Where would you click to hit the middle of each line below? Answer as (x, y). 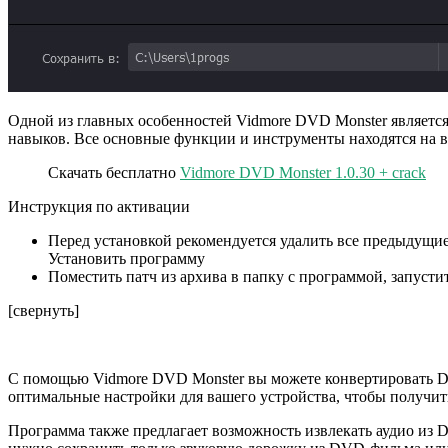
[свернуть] (43, 311)
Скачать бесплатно (114, 173)
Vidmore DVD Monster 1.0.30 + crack (303, 173)
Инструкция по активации (99, 207)
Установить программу (126, 259)
